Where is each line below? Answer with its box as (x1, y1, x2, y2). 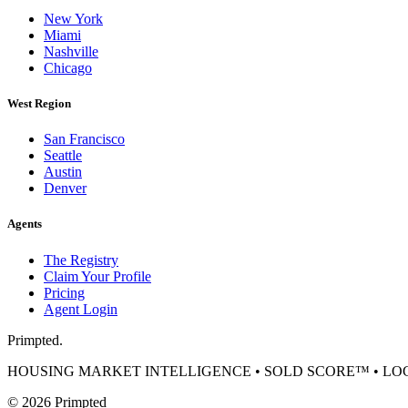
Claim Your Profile (44, 268, 151, 284)
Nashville (44, 43, 98, 59)
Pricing (44, 284, 85, 301)
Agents (7, 217, 42, 231)
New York (44, 10, 103, 26)
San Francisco (44, 131, 125, 148)
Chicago (44, 59, 92, 76)
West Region (7, 97, 71, 111)
